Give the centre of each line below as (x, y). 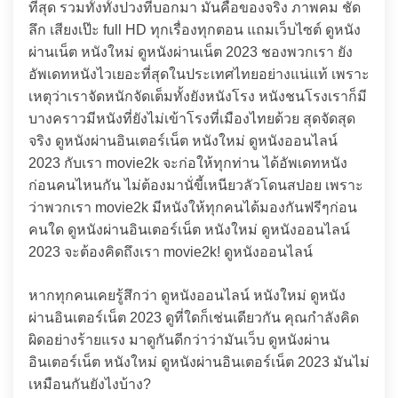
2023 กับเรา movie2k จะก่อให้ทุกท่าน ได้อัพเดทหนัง (188, 163)
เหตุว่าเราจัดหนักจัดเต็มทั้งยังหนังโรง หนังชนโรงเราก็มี (198, 96)
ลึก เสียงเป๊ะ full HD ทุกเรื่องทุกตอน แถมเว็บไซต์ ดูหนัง (195, 30)
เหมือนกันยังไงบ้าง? (90, 384)
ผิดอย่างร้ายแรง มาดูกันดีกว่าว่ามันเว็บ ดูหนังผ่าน (179, 340)
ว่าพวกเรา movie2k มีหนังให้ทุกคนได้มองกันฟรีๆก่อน (193, 207)
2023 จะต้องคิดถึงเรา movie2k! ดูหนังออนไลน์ (171, 252)
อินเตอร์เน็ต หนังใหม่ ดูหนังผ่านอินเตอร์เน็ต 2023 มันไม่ (199, 362)
